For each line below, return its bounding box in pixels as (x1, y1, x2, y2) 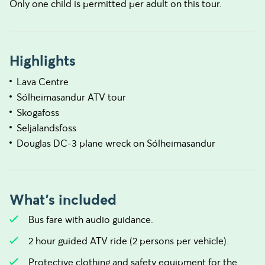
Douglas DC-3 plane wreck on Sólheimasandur (17, 137, 215, 149)
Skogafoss (17, 106, 59, 118)
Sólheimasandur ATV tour (17, 91, 126, 103)
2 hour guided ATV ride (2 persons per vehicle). (28, 235, 229, 247)
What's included (9, 190, 117, 209)
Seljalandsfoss (17, 122, 76, 134)
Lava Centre (17, 76, 69, 88)
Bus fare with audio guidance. (28, 214, 153, 225)
